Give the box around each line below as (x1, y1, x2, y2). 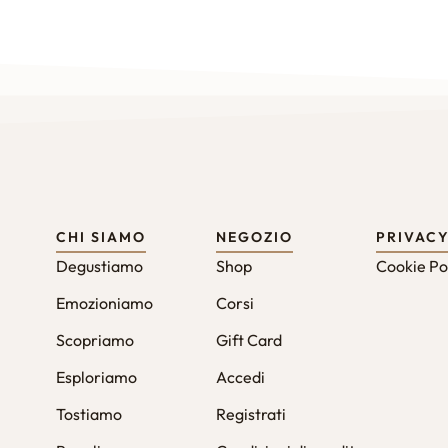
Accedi (216, 366, 265, 387)
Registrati (216, 403, 286, 424)
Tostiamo (56, 403, 122, 424)
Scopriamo (56, 329, 134, 350)
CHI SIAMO (56, 227, 146, 246)
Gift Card (216, 329, 282, 350)
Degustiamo (56, 255, 143, 276)
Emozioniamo (56, 292, 153, 313)
